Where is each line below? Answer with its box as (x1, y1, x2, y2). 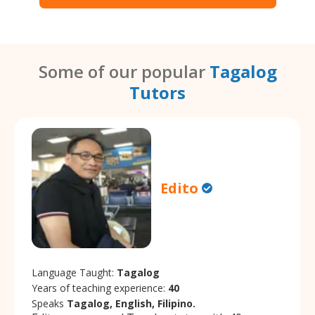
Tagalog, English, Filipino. (67, 296, 195, 310)
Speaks (32, 296, 67, 310)
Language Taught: (32, 265, 117, 279)
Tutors (129, 81, 186, 105)
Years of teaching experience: (32, 281, 168, 295)
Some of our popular (38, 60, 210, 84)
